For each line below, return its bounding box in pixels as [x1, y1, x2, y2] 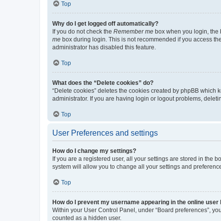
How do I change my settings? [52, 147, 136, 154]
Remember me [113, 28, 153, 35]
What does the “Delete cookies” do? [52, 79, 153, 86]
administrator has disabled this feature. [52, 43, 156, 51]
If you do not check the [52, 28, 113, 35]
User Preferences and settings [52, 128, 158, 137]
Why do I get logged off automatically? [52, 20, 158, 27]
